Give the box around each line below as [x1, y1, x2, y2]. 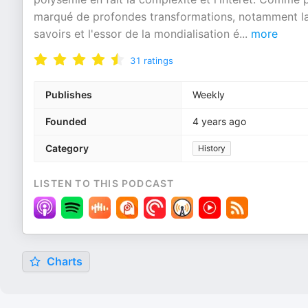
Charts [44, 254, 82, 268]
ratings [144, 55, 173, 66]
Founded [45, 115, 87, 127]
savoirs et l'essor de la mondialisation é [34, 27, 239, 41]
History [198, 143, 225, 153]
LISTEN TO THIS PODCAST [34, 177, 175, 189]
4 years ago [192, 115, 246, 127]
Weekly [192, 89, 225, 100]
